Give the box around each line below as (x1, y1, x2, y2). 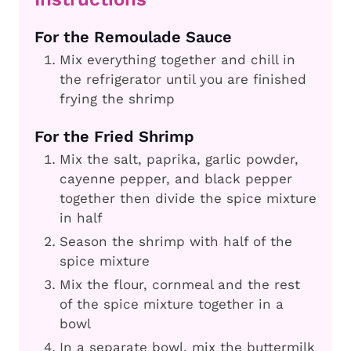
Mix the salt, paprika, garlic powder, (60, 151, 299, 168)
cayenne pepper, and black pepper (60, 171, 292, 187)
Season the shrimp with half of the (60, 233, 292, 250)
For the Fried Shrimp (34, 127, 194, 147)
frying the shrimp (60, 91, 175, 107)
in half (60, 210, 103, 226)
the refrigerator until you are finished (60, 71, 306, 88)
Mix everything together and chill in (60, 52, 295, 68)
